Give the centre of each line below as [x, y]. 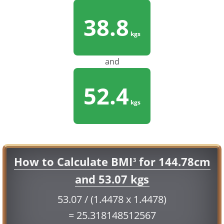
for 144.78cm [173, 162]
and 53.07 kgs [112, 179]
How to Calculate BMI [73, 162]
